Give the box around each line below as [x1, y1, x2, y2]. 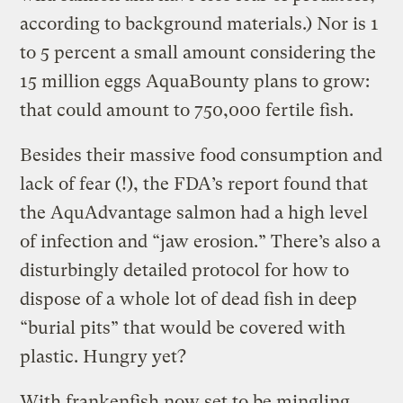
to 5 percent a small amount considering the [20, 41, 377, 63]
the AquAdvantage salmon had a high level [20, 201, 369, 223]
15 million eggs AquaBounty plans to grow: [20, 70, 371, 92]
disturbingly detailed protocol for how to [20, 259, 350, 281]
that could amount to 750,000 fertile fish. [20, 99, 354, 121]
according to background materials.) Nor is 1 [20, 13, 380, 34]
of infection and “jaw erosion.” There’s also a [20, 230, 381, 252]
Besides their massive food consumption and [20, 144, 383, 166]
